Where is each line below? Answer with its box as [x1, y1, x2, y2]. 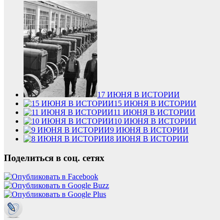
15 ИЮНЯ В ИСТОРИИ [114, 99, 196, 108]
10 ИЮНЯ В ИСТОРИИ [114, 116, 196, 125]
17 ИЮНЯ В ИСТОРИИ [97, 90, 180, 99]
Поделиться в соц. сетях [4, 152, 105, 163]
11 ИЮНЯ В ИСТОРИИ [113, 108, 195, 116]
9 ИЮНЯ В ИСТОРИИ [110, 125, 189, 134]
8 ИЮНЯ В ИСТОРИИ [110, 134, 189, 143]
